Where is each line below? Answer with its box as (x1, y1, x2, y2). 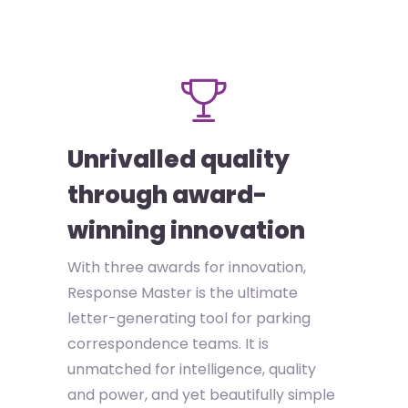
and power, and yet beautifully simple (67, 384, 335, 405)
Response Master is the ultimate (67, 282, 298, 303)
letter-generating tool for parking (67, 308, 311, 329)
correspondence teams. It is (67, 333, 269, 354)
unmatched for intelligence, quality (67, 359, 316, 380)
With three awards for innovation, (67, 257, 306, 278)
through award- (67, 178, 267, 211)
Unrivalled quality (67, 143, 290, 176)
